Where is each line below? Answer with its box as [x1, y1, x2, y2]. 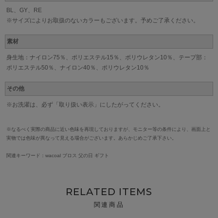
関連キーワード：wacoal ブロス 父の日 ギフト [6, 153, 109, 159]
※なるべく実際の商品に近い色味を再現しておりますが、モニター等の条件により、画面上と [6, 127, 211, 132]
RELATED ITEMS [66, 186, 152, 198]
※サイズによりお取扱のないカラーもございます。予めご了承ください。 [6, 17, 199, 24]
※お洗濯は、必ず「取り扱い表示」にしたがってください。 [6, 101, 164, 109]
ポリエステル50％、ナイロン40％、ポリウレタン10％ [6, 64, 149, 72]
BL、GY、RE [6, 7, 42, 14]
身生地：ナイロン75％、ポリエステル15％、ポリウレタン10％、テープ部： [6, 54, 208, 61]
